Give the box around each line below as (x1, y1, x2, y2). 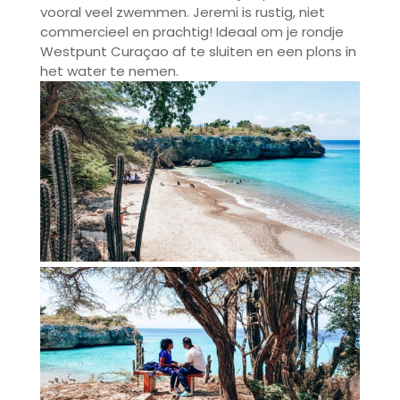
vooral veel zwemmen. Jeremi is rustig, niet (39, 3, 325, 22)
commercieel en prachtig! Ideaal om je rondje (39, 22, 344, 42)
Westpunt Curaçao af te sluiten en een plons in (39, 42, 356, 62)
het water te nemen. (39, 62, 179, 81)
